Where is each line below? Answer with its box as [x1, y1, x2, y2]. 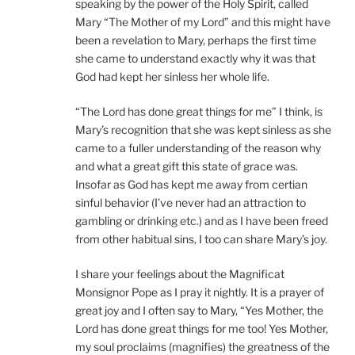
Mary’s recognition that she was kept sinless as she [75, 123, 331, 136]
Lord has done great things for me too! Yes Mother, [75, 322, 328, 335]
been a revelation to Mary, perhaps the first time [75, 33, 316, 47]
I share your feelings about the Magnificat [75, 267, 284, 281]
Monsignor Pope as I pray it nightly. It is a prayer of [75, 285, 324, 299]
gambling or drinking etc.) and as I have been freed [75, 214, 328, 227]
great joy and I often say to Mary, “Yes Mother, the [75, 303, 323, 317]
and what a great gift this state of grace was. [75, 159, 298, 173]
